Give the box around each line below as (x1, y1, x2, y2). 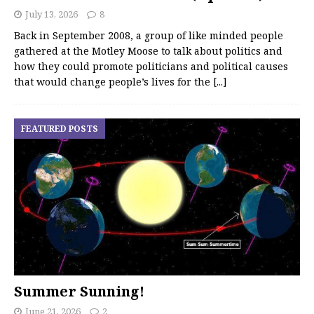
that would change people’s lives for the (14, 74, 213, 88)
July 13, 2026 (25, 7, 78, 20)
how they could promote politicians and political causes (14, 59, 288, 73)
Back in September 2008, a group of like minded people (14, 28, 283, 42)
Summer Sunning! (14, 281, 144, 301)
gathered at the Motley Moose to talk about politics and (14, 43, 282, 57)
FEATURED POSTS (21, 122, 98, 135)
